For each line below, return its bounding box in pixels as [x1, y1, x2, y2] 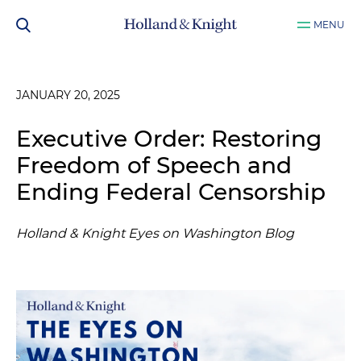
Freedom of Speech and [16, 151, 292, 179]
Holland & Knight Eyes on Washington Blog [16, 226, 294, 241]
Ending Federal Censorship [16, 178, 326, 205]
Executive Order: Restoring [16, 125, 322, 152]
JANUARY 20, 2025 [16, 88, 120, 102]
